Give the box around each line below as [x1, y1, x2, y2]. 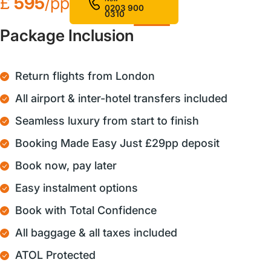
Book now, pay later [15, 158, 117, 172]
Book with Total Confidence [15, 203, 157, 217]
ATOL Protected [15, 248, 96, 261]
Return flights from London [15, 69, 155, 82]
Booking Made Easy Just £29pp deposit [15, 136, 220, 149]
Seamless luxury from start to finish [15, 114, 199, 127]
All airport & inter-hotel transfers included [15, 91, 227, 105]
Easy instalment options [15, 181, 138, 194]
